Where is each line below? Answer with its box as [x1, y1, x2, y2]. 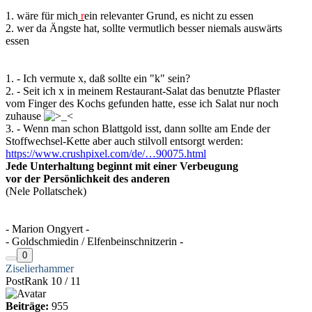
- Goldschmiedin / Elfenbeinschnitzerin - [6, 235, 183, 247]
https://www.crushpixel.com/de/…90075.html [6, 147, 206, 159]
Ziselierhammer [6, 262, 74, 274]
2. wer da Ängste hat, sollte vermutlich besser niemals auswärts [6, 22, 282, 34]
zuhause [6, 109, 44, 122]
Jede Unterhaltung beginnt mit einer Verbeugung [6, 159, 238, 172]
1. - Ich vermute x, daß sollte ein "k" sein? [6, 72, 190, 84]
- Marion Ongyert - [6, 222, 89, 235]
